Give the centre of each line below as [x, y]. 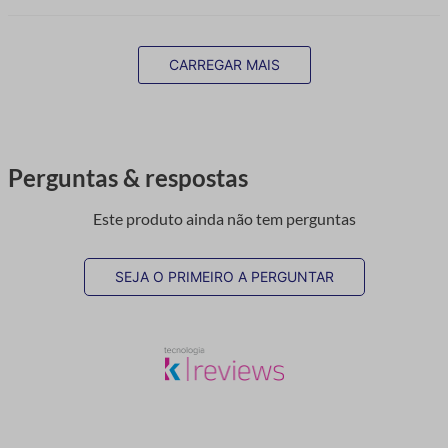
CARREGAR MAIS [224, 64]
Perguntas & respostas [128, 177]
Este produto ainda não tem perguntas [224, 219]
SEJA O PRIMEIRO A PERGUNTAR [224, 277]
